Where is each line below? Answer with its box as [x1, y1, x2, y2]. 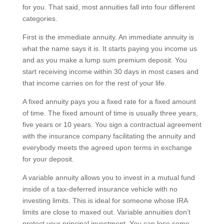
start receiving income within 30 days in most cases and [22, 67, 198, 75]
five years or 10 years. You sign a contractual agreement [22, 120, 201, 128]
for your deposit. [22, 154, 74, 163]
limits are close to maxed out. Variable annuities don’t [22, 207, 190, 216]
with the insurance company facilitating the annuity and [22, 131, 195, 140]
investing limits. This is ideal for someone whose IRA [22, 196, 187, 204]
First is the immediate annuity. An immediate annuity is [22, 32, 194, 41]
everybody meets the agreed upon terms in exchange [22, 143, 192, 151]
